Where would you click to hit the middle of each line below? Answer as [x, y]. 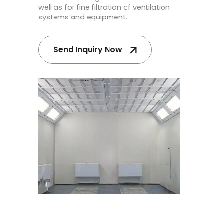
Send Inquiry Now [88, 49]
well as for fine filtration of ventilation [104, 8]
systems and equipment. [83, 17]
